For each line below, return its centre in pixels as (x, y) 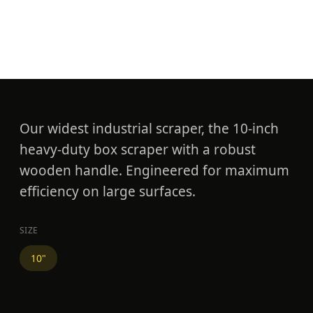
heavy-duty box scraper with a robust (138, 150)
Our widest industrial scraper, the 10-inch (149, 129)
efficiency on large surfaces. (108, 192)
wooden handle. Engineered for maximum (154, 171)
